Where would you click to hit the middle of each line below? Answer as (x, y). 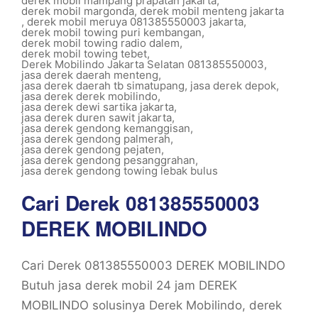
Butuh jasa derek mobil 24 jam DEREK (129, 285)
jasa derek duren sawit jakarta (97, 117)
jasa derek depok (233, 86)
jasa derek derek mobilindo (89, 96)
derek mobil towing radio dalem (100, 43)
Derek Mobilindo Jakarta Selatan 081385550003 (143, 64)
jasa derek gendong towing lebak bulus (120, 171)
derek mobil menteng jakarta (212, 11)
